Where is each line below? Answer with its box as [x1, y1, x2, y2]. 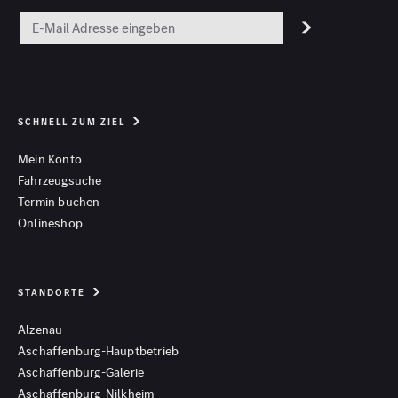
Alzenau [18, 321, 63, 339]
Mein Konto [18, 150, 82, 169]
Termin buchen [18, 193, 100, 211]
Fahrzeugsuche [18, 171, 102, 190]
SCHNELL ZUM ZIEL [18, 115, 125, 130]
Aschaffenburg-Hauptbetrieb [18, 342, 179, 361]
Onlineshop [18, 214, 83, 233]
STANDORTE [18, 286, 85, 300]
